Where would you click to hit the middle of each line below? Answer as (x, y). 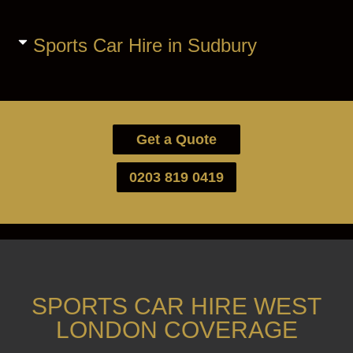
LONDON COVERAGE (176, 330)
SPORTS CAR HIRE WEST (176, 307)
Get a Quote (176, 140)
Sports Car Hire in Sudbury (145, 46)
